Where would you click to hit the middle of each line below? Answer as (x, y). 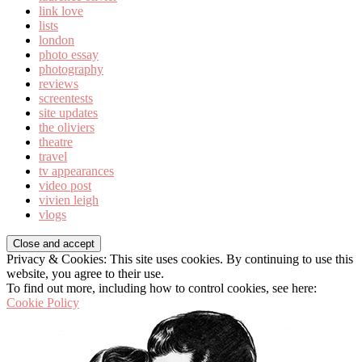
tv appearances (76, 171)
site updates (68, 113)
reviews (59, 84)
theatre (56, 142)
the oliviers (67, 128)
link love (61, 11)
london (57, 40)
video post (65, 186)
